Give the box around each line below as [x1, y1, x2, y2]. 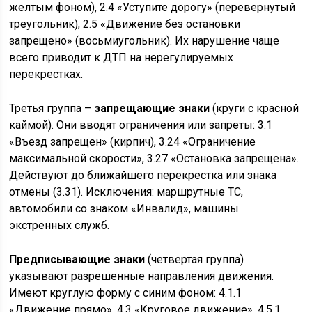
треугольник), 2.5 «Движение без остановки [9, 17, 241, 31]
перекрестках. [9, 68, 84, 81]
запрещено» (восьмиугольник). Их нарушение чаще [9, 34, 280, 47]
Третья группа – [9, 102, 95, 115]
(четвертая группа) [145, 253, 244, 266]
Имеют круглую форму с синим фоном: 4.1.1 [9, 286, 242, 299]
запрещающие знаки [94, 102, 210, 115]
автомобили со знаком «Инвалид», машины [9, 202, 240, 215]
